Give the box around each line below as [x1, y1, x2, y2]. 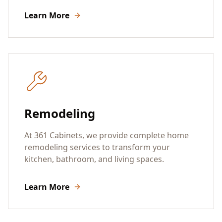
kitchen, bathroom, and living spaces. [24, 153, 164, 165]
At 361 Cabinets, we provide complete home [24, 129, 189, 141]
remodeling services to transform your [24, 141, 170, 153]
